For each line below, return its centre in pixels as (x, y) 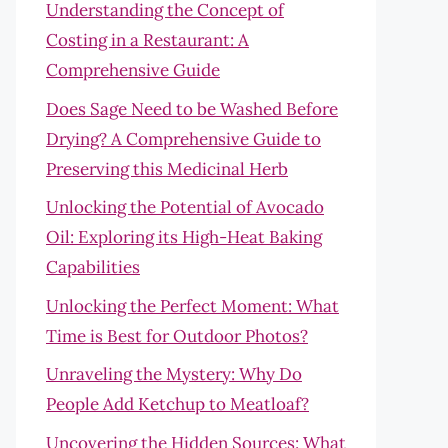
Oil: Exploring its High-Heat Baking (184, 237)
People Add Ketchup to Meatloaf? (177, 404)
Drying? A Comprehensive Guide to (183, 138)
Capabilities (93, 267)
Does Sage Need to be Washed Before (192, 108)
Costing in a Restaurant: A (147, 40)
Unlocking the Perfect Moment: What (192, 305)
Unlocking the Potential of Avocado (185, 207)
